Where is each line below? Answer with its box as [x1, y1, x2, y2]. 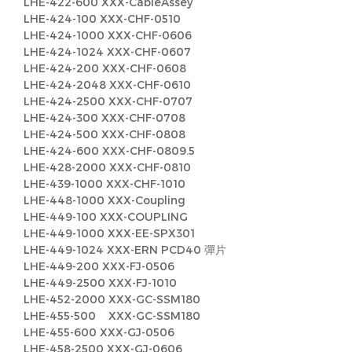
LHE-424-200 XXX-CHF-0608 [24, 61, 186, 75]
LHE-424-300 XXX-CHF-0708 [24, 111, 185, 124]
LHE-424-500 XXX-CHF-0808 [24, 127, 185, 141]
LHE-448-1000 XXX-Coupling [24, 193, 185, 207]
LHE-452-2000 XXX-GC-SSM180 [24, 292, 200, 306]
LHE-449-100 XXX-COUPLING [24, 210, 188, 223]
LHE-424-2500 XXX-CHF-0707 [24, 94, 192, 108]
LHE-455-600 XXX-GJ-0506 [24, 325, 174, 339]
